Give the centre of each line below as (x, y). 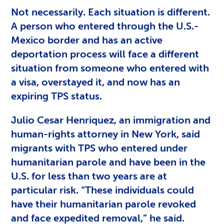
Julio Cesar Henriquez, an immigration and (111, 120)
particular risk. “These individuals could (103, 190)
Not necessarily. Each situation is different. (111, 12)
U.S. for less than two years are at (89, 176)
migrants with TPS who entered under (99, 148)
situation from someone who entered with (110, 68)
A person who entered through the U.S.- (105, 26)
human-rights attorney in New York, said (106, 134)
